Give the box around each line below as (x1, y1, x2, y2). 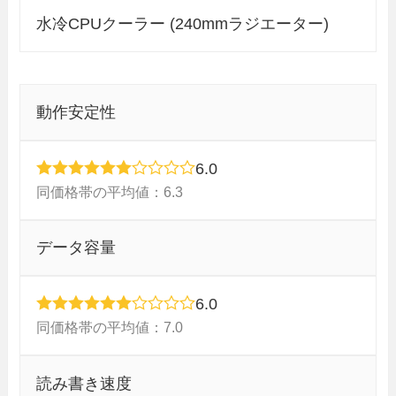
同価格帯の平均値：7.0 (36, 319, 184, 336)
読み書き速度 (36, 375, 133, 393)
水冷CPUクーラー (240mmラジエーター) (36, 15, 330, 34)
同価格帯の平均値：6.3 (36, 183, 184, 200)
